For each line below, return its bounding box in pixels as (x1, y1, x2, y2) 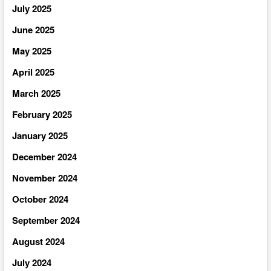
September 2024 (11, 213, 80, 227)
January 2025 (11, 128, 68, 142)
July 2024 (11, 255, 51, 269)
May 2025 (11, 44, 51, 57)
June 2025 (11, 22, 54, 36)
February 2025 (11, 107, 72, 121)
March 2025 (11, 86, 60, 100)
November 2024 (11, 171, 77, 184)
